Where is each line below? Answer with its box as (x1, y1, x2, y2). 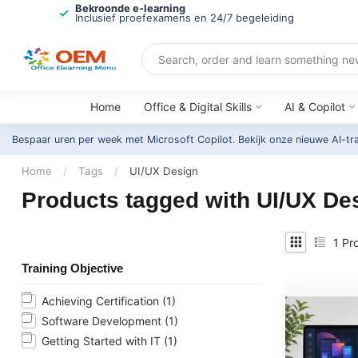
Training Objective (22, 261, 123, 275)
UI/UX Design (129, 165, 198, 177)
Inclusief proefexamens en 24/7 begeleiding (74, 12, 294, 24)
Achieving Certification (42, 294, 162, 308)
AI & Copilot (284, 100, 345, 113)
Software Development (42, 314, 165, 328)
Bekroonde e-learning (74, 2, 185, 14)
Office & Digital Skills (144, 100, 252, 113)
